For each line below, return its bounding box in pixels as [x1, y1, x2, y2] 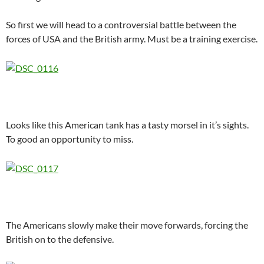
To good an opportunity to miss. [6, 133, 133, 144]
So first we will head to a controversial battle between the [6, 19, 236, 30]
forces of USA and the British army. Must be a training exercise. [6, 33, 258, 44]
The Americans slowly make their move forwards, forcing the [6, 219, 248, 230]
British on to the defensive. [6, 233, 114, 245]
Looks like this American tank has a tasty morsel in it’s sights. [6, 118, 249, 130]
